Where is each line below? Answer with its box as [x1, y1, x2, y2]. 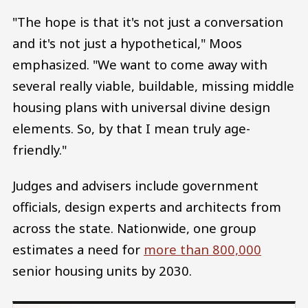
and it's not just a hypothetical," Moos [12, 34, 242, 52]
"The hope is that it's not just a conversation [12, 12, 283, 30]
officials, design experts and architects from [12, 197, 281, 215]
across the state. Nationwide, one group [12, 219, 256, 236]
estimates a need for [12, 240, 144, 258]
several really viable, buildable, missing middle [12, 76, 294, 94]
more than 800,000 [144, 240, 261, 258]
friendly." [12, 140, 67, 158]
